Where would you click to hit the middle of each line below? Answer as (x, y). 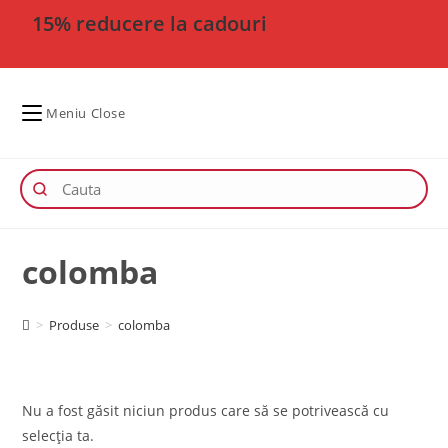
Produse (74, 324)
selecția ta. (58, 435)
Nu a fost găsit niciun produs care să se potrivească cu (206, 410)
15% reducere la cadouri (150, 23)
